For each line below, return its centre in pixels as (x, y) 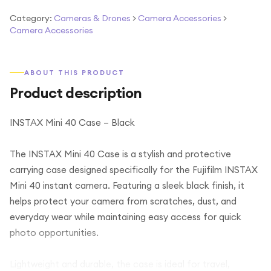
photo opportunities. (54, 233)
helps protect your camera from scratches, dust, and (123, 201)
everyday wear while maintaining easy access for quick (126, 217)
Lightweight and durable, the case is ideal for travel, (120, 264)
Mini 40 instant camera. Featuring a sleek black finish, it (127, 185)
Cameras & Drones (92, 18)
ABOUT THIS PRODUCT (74, 73)
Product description (76, 93)
